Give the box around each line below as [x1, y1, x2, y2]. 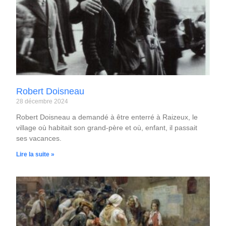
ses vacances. [16, 134, 62, 143]
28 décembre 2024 [16, 98, 69, 105]
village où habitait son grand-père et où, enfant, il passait [16, 124, 198, 132]
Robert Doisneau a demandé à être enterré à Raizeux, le [16, 113, 198, 122]
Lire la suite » [16, 151, 55, 158]
